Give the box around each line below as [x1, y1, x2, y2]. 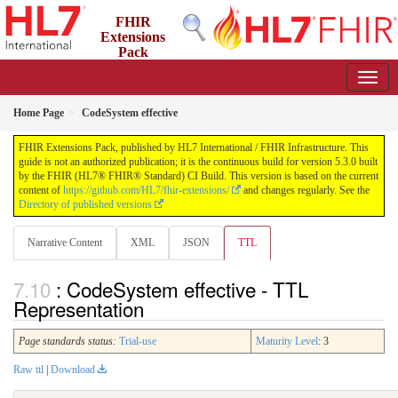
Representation [13, 294, 144, 323]
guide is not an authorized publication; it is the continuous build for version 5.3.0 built [19, 155, 378, 168]
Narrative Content [28, 236, 102, 249]
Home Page [13, 107, 64, 119]
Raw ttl [13, 363, 44, 377]
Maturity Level [256, 335, 318, 348]
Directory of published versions [19, 198, 152, 211]
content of [19, 184, 63, 196]
